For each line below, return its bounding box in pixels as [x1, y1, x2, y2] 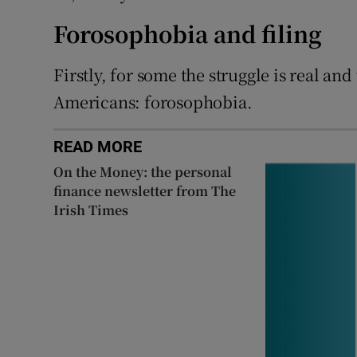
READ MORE [53, 138, 143, 155]
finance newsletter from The [53, 181, 237, 200]
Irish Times [53, 200, 129, 219]
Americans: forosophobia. [53, 89, 253, 113]
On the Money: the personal [53, 162, 233, 181]
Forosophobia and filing [53, 17, 323, 49]
